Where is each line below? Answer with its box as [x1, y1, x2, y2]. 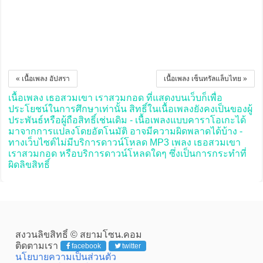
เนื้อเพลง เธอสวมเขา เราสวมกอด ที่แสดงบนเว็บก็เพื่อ [8, 93, 222, 103]
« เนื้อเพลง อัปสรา [15, 75, 70, 83]
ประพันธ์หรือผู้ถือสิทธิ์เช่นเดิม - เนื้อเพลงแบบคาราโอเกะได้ [8, 115, 246, 126]
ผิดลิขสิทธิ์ [8, 160, 50, 170]
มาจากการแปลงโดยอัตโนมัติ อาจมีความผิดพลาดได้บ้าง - [8, 126, 242, 137]
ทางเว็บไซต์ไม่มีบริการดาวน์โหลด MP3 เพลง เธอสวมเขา [8, 137, 241, 148]
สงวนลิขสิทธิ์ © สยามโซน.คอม [15, 230, 142, 240]
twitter [122, 242, 141, 251]
